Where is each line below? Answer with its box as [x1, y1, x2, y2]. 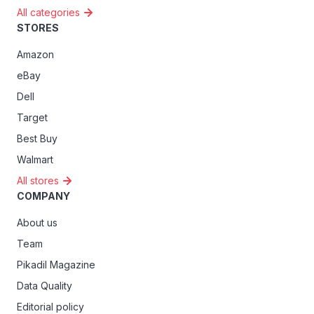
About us [17, 216, 57, 228]
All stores [17, 174, 59, 186]
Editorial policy [17, 300, 84, 313]
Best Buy [17, 132, 57, 144]
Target [17, 111, 48, 123]
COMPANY [17, 189, 70, 202]
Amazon [17, 48, 54, 60]
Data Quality [17, 279, 72, 292]
